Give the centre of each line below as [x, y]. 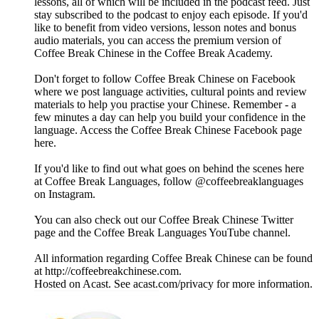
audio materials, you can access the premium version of [158, 41]
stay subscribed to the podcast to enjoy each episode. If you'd [171, 15]
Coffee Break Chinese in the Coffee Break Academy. [153, 53]
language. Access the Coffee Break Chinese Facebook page [168, 130]
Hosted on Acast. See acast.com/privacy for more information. [173, 284]
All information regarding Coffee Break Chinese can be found [173, 258]
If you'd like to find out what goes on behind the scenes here [169, 169]
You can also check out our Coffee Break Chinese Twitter [164, 220]
